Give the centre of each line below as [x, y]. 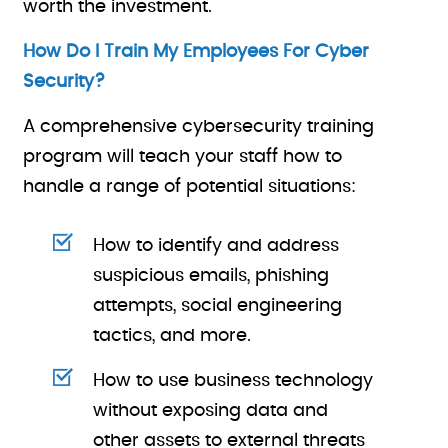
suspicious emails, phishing [211, 276]
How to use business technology [233, 381]
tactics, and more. [172, 336]
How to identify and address [216, 246]
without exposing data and [211, 411]
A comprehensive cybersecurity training [199, 127]
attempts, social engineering [218, 306]
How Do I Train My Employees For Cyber [196, 52]
